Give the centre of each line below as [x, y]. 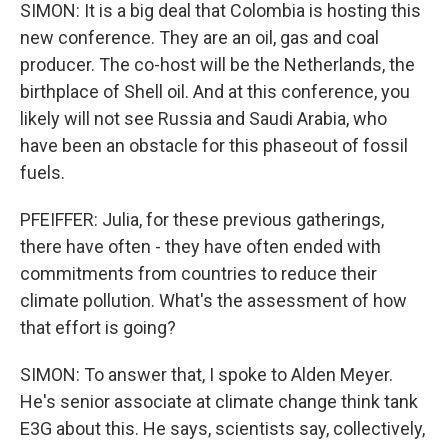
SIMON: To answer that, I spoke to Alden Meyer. [206, 374]
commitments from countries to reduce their [198, 273]
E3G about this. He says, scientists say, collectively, [222, 428]
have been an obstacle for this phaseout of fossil [214, 145]
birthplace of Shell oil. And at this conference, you [215, 91]
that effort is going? [98, 327]
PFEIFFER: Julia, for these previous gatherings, [202, 219]
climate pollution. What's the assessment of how [213, 300]
